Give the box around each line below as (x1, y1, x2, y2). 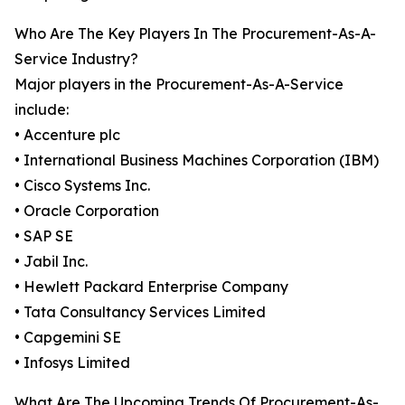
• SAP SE (14, 227, 73, 246)
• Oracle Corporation (14, 202, 159, 221)
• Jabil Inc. (14, 252, 88, 271)
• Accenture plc (14, 126, 120, 145)
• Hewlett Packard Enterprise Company (14, 278, 288, 297)
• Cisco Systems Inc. (14, 176, 150, 195)
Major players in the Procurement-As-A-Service (14, 75, 344, 94)
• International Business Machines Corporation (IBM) (14, 151, 379, 170)
